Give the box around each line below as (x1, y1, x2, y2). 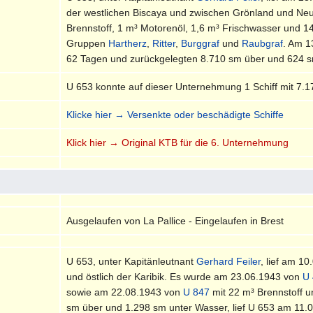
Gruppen (66, 37, 109, 49)
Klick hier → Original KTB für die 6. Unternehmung (66, 136, 289, 148)
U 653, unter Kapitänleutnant (66, 255, 197, 267)
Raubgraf (242, 37, 284, 49)
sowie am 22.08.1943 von (66, 286, 184, 298)
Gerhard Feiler (196, 255, 261, 267)
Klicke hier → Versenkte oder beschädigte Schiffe (66, 108, 284, 120)
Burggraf (181, 37, 220, 49)
